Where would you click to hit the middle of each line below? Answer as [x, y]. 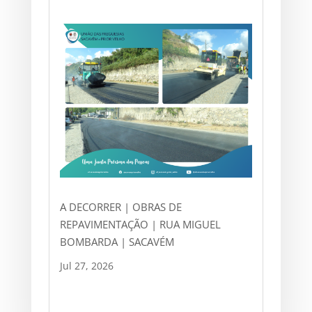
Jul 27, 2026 [86, 266]
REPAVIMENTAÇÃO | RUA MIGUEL [140, 225]
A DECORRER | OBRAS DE [120, 207]
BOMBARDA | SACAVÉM [117, 242]
